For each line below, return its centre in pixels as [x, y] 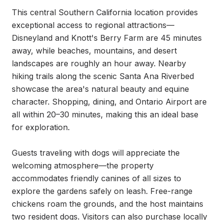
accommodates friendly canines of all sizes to [96, 178]
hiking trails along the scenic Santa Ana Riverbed [103, 76]
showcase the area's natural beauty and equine [100, 89]
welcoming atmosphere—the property [83, 165]
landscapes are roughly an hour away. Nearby [99, 63]
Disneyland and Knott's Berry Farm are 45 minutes [107, 38]
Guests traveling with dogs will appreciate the [96, 153]
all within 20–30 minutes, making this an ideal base [105, 114]
